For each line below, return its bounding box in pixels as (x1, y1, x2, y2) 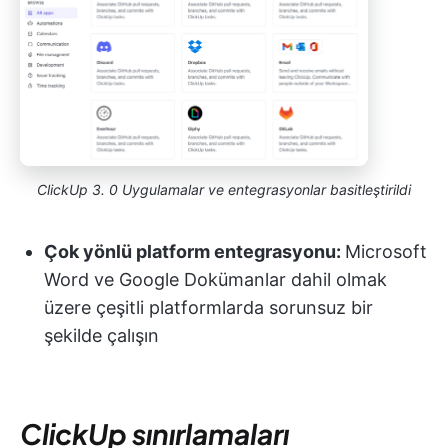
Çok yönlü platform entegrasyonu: (44, 241, 345, 263)
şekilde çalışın (44, 325, 159, 347)
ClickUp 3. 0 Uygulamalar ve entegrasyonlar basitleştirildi (37, 181, 411, 199)
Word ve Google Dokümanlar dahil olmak (44, 269, 387, 291)
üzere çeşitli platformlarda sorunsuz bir (44, 297, 373, 319)
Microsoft (345, 241, 427, 263)
